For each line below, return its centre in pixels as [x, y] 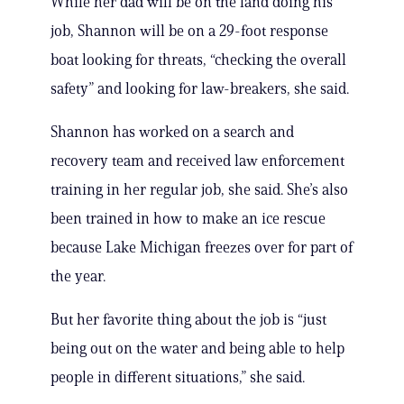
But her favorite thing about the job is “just [188, 320]
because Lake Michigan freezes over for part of [202, 248]
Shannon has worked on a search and [172, 132]
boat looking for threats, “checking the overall [198, 60]
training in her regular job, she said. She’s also [199, 190]
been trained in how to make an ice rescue [188, 219]
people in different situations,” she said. [178, 377]
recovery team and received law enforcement [197, 161]
